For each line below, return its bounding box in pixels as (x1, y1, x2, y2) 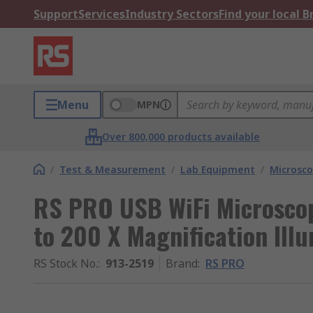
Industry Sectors (125, 6, 219, 22)
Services (78, 6, 125, 22)
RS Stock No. (34, 256, 98, 271)
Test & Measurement (59, 163, 166, 176)
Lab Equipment (180, 163, 255, 176)
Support (34, 6, 78, 22)
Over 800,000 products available (102, 130, 261, 143)
